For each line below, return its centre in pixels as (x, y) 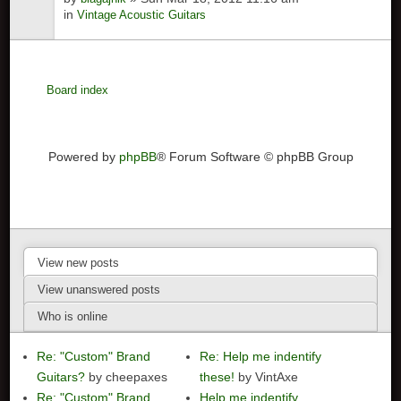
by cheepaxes (127, 377)
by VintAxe (267, 377)
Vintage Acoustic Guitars (142, 15)
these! (218, 377)
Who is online (73, 317)
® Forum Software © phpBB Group (255, 157)
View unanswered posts (99, 290)
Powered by (83, 157)
